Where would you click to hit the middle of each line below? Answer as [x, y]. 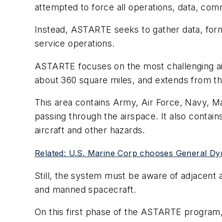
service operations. [75, 44]
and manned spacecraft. [85, 189]
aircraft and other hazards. [90, 130]
